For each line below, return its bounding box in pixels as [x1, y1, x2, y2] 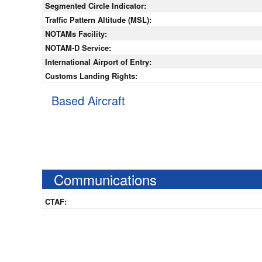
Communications [54, 169, 157, 190]
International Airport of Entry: [45, 56, 154, 68]
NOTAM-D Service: [45, 42, 113, 54]
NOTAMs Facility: [45, 28, 109, 40]
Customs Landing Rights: [45, 70, 140, 82]
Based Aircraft [51, 92, 125, 109]
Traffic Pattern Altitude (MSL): [45, 14, 154, 26]
